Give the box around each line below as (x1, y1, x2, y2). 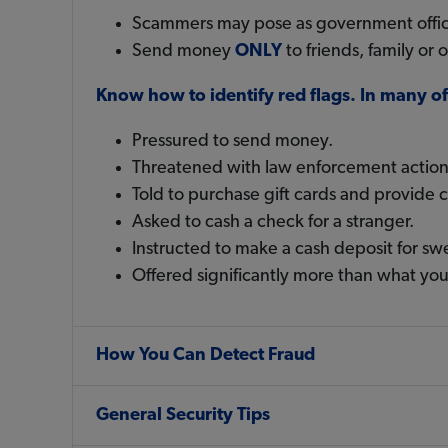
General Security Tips (95, 405, 270, 425)
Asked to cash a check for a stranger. (131, 212, 414, 232)
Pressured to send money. (131, 131, 333, 151)
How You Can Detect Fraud (95, 346, 315, 366)
